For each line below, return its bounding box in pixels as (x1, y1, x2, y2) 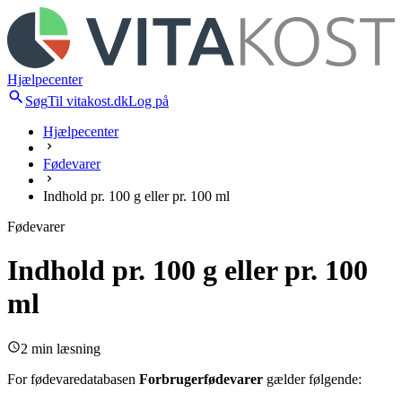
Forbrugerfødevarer (139, 371, 263, 387)
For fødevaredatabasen (7, 371, 139, 387)
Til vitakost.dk (48, 93, 128, 109)
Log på (128, 93, 169, 109)
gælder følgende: (263, 371, 362, 387)
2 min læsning (21, 340, 100, 356)
